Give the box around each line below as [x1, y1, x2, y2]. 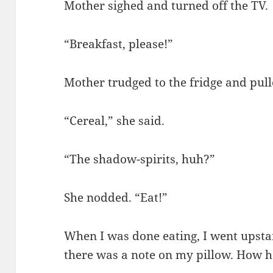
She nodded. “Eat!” [64, 189, 168, 205]
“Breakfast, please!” [64, 36, 174, 52]
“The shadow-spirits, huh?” [64, 151, 216, 167]
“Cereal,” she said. [64, 113, 165, 129]
